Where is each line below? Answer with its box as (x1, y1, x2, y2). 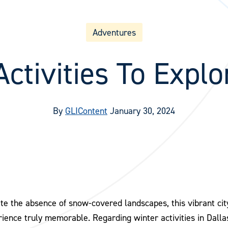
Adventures (92, 27, 136, 38)
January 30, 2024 (110, 105, 175, 116)
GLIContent (65, 105, 107, 116)
